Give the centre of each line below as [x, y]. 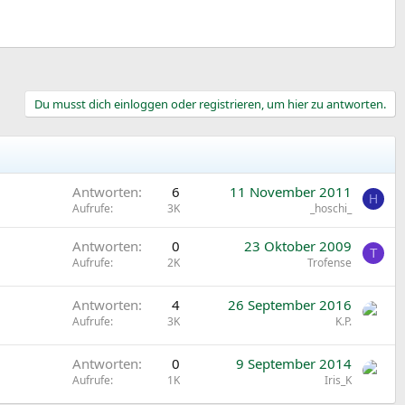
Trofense [330, 263]
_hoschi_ [331, 209]
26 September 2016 [290, 305]
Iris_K [338, 381]
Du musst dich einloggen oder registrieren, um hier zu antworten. [210, 104]
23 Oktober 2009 [298, 246]
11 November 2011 [291, 192]
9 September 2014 [294, 364]
